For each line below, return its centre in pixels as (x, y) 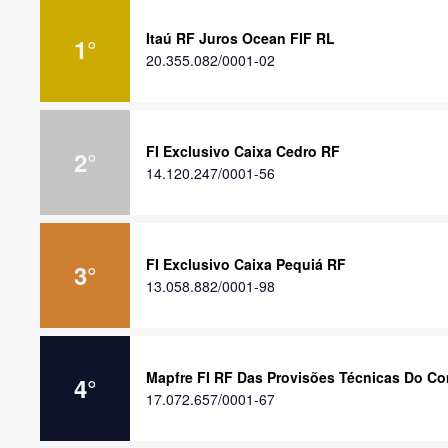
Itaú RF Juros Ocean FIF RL (240, 38)
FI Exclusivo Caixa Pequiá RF (246, 264)
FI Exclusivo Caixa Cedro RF (243, 151)
